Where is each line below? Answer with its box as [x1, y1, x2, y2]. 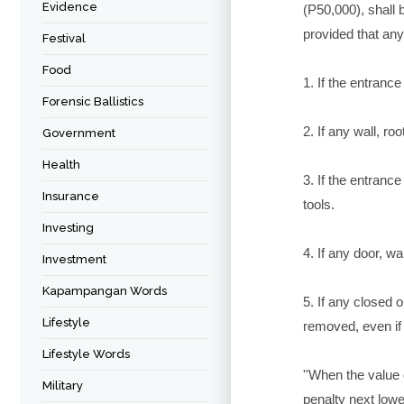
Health [42, 158, 80, 171]
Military [42, 379, 83, 392]
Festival [42, 32, 86, 45]
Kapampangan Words [42, 284, 167, 298]
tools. [303, 197, 338, 212]
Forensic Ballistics [42, 95, 143, 108]
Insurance [42, 189, 99, 203]
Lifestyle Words [42, 347, 130, 361]
